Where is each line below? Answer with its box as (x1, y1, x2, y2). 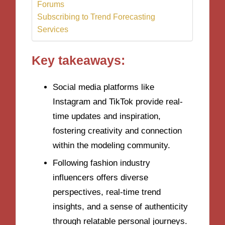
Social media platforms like (53, 82, 154, 92)
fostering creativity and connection (53, 126, 182, 136)
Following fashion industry (53, 158, 150, 168)
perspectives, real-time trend (53, 187, 161, 197)
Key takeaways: (32, 53, 126, 67)
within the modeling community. (53, 140, 170, 150)
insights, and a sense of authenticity (53, 202, 188, 212)
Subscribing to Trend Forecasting (37, 13, 156, 22)
